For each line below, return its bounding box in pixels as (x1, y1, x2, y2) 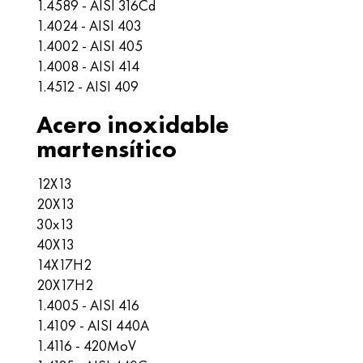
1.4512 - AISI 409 (36, 77, 139, 96)
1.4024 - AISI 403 (36, 16, 142, 35)
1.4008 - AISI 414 (36, 57, 139, 75)
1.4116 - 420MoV (36, 336, 136, 355)
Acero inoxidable (36, 109, 229, 140)
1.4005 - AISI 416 (36, 296, 139, 314)
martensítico (36, 134, 177, 164)
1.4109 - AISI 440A (36, 316, 149, 335)
